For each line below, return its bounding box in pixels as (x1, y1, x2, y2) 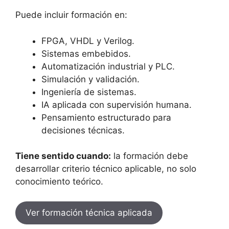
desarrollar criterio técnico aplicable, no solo (15, 164, 196, 174)
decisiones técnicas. (41, 125, 125, 135)
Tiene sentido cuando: (15, 151, 111, 161)
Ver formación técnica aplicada (26, 207, 152, 218)
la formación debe (111, 151, 188, 161)
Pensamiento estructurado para (41, 112, 171, 123)
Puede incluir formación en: (15, 10, 127, 20)
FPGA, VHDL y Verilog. (41, 35, 134, 46)
